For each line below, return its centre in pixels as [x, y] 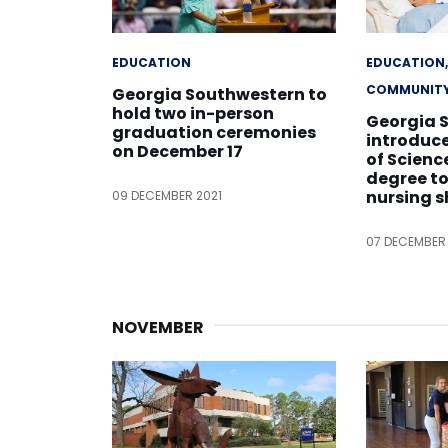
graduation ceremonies [214, 132]
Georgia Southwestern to [219, 94]
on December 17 [177, 151]
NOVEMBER [158, 327]
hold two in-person [193, 113]
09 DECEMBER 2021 [167, 195]
